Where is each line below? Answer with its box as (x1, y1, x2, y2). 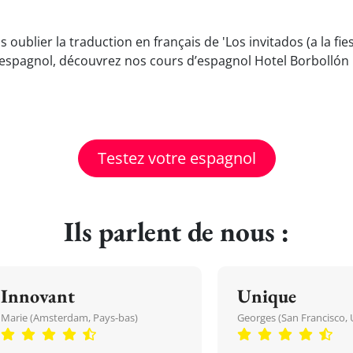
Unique (237, 284, 296, 308)
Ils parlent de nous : (64, 214, 289, 249)
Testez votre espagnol (97, 147, 256, 169)
